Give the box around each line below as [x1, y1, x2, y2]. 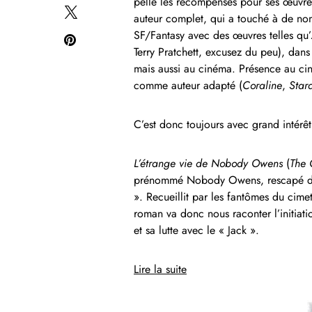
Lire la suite [134, 260, 187, 277]
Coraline [242, 77, 282, 93]
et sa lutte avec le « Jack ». [134, 221, 259, 238]
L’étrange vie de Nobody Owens [134, 155, 283, 171]
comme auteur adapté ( [134, 77, 242, 93]
